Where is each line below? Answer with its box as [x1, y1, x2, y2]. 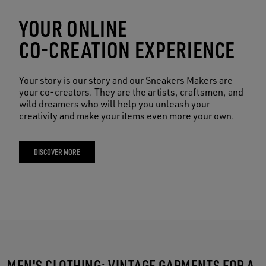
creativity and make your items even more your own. [19, 109, 235, 122]
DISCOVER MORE [34, 146, 80, 157]
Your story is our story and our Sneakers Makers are [19, 74, 233, 86]
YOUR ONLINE [19, 13, 128, 42]
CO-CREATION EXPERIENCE [19, 34, 236, 64]
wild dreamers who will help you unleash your [19, 97, 210, 110]
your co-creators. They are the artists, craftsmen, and [19, 85, 243, 98]
